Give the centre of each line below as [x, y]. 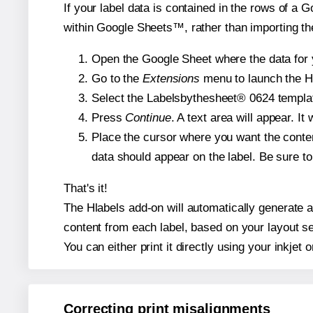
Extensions [171, 79]
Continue [148, 118]
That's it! [86, 189]
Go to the [117, 79]
